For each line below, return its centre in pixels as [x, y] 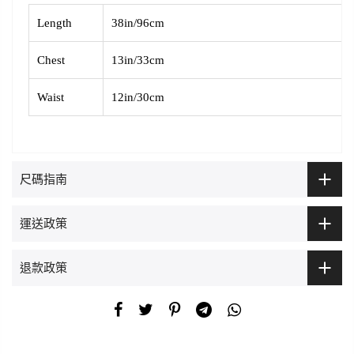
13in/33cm [138, 60]
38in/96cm [138, 23]
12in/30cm [138, 97]
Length [55, 23]
